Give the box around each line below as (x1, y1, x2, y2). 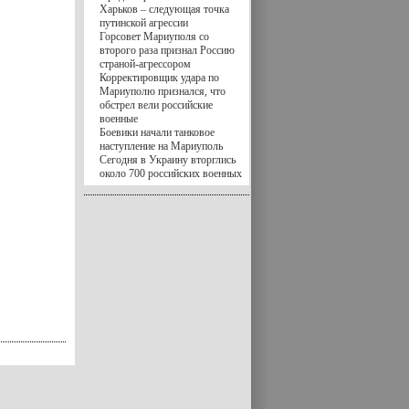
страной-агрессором (100, 58, 191, 70)
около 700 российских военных (100, 167, 242, 180)
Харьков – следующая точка (100, 3, 229, 16)
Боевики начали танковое (100, 126, 215, 139)
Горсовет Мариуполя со (100, 30, 209, 43)
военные (100, 112, 138, 125)
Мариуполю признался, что (100, 85, 225, 98)
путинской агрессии (100, 16, 188, 29)
